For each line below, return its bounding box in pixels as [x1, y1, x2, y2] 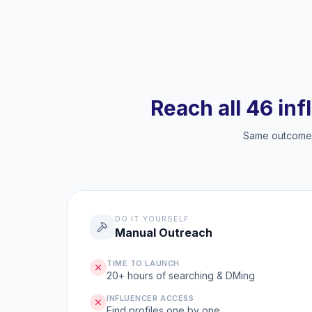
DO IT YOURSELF [115, 214, 190, 224]
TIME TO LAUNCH [107, 258, 180, 268]
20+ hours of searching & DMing [107, 270, 255, 281]
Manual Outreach [115, 226, 212, 240]
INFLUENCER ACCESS [107, 293, 194, 303]
